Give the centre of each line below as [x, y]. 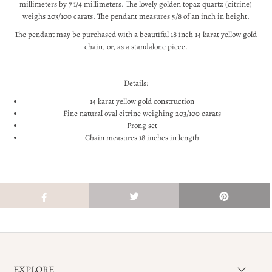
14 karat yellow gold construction [142, 101]
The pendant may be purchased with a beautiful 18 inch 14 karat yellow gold [136, 34]
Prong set [142, 125]
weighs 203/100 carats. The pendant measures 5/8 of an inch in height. [136, 16]
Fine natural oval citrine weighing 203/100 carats [142, 113]
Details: [136, 83]
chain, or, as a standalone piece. [136, 46]
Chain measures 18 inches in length [142, 138]
